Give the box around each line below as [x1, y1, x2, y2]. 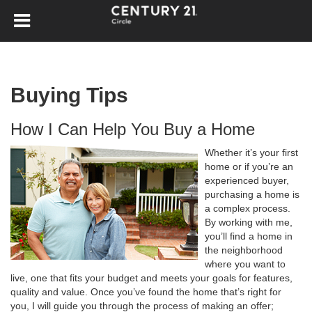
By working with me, [205, 217, 292, 228]
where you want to [205, 258, 286, 270]
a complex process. [205, 203, 290, 214]
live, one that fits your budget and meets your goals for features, [10, 272, 292, 283]
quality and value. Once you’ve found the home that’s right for [10, 286, 281, 297]
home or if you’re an [205, 161, 293, 172]
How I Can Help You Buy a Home [10, 120, 255, 139]
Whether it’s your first [205, 147, 298, 158]
